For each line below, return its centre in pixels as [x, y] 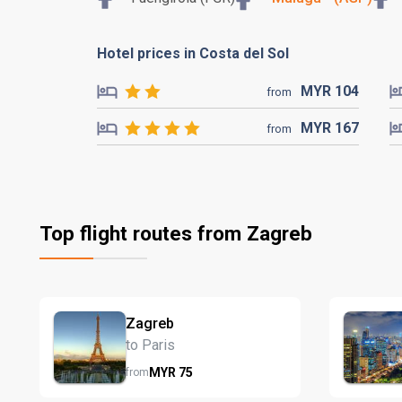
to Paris [150, 345]
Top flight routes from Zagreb [176, 233]
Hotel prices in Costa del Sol [193, 53]
